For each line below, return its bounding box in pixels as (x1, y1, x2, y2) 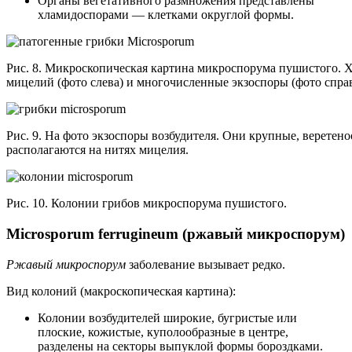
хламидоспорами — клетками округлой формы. (38, 8, 294, 22)
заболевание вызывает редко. (126, 257, 285, 271)
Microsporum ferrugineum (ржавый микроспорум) (6, 225, 345, 242)
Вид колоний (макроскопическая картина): (6, 284, 236, 298)
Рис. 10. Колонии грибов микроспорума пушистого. (6, 196, 287, 211)
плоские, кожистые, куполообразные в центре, (38, 324, 288, 339)
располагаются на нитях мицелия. (6, 143, 189, 157)
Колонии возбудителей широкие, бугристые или (38, 310, 297, 324)
